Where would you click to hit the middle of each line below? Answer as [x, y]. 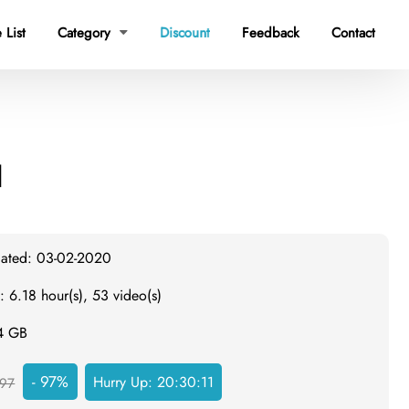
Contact [353, 33]
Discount [185, 33]
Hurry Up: [126, 382]
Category [86, 33]
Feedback [271, 33]
